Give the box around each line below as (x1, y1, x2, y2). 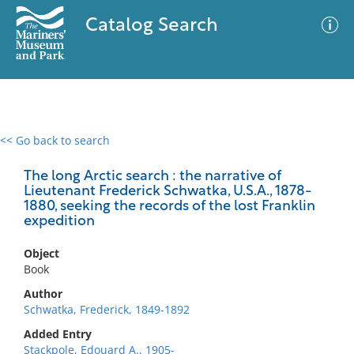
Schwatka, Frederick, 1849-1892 (24, 302, 190, 317)
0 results (12, 142, 58, 157)
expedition (24, 214, 95, 229)
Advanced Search (188, 146, 280, 162)
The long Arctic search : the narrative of (24, 169, 281, 184)
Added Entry (24, 326, 92, 341)
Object (24, 246, 59, 261)
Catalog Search (85, 17, 218, 36)
